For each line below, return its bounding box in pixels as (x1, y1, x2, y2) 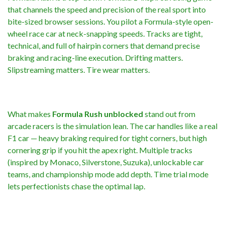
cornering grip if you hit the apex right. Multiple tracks (8, 145, 192, 155)
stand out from (143, 108, 195, 119)
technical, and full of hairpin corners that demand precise (8, 40, 200, 50)
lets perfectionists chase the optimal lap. (8, 181, 145, 191)
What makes (8, 108, 52, 119)
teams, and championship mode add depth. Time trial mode (8, 169, 208, 179)
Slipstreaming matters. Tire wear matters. (8, 64, 150, 74)
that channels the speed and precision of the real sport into (8, 4, 206, 14)
